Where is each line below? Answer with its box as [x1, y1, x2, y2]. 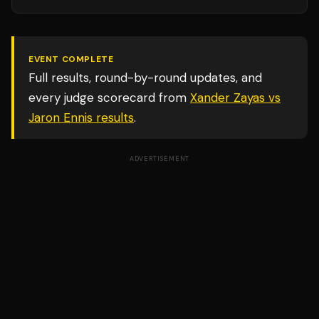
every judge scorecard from [28, 90, 187, 105]
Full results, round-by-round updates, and [28, 70, 262, 85]
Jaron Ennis [28, 110, 93, 125]
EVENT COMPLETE [28, 53, 114, 65]
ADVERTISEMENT [129, 155, 190, 163]
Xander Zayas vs [190, 90, 281, 105]
